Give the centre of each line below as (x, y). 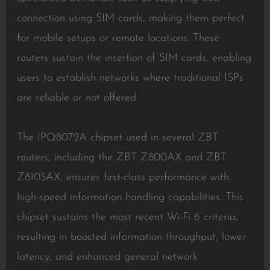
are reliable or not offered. (77, 98)
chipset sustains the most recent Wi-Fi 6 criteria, (127, 217)
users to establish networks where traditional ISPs (130, 78)
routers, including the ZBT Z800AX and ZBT (121, 158)
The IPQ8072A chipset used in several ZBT (117, 138)
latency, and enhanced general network (107, 257)
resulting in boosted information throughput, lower (131, 237)
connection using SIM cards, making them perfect (130, 18)
